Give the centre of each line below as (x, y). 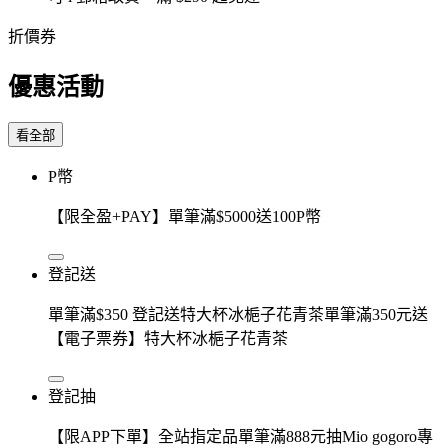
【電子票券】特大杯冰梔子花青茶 (168, 338)
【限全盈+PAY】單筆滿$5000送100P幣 (184, 216)
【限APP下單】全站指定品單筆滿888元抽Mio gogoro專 (240, 436)
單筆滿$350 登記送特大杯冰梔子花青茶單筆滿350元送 (238, 314)
